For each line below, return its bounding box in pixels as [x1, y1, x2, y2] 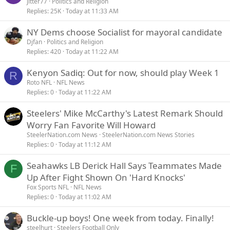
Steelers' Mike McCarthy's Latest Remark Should [27, 107, 223, 119]
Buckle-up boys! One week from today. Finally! [27, 212, 214, 224]
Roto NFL [27, 78, 52, 87]
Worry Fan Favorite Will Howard [27, 119, 156, 131]
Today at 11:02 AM [59, 193, 111, 201]
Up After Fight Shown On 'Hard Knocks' [27, 171, 185, 183]
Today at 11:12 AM [59, 140, 111, 149]
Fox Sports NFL [27, 183, 69, 191]
